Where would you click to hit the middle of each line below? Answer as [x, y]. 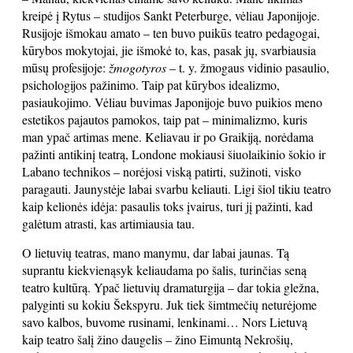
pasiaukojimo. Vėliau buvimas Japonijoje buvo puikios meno [172, 102]
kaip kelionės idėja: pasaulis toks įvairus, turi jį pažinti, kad [167, 206]
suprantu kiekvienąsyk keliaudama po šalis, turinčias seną [164, 270]
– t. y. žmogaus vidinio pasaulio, [248, 67]
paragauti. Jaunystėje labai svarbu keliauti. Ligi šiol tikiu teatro [176, 189]
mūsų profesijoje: [65, 67]
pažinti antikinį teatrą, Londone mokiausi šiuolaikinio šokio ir [174, 154]
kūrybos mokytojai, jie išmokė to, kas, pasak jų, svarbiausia [169, 50]
